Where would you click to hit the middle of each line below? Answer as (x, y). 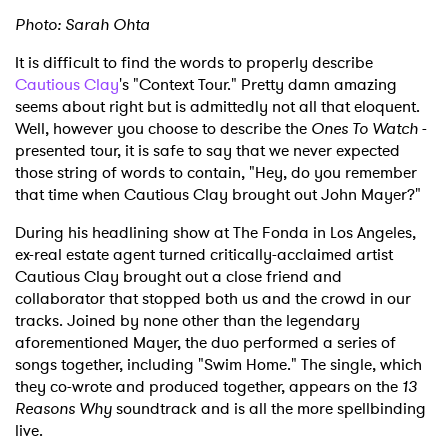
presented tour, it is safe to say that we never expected (207, 151)
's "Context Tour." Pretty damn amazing (258, 85)
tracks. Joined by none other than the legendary (187, 321)
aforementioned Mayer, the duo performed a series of (205, 343)
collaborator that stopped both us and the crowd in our (213, 299)
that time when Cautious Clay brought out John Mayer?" (218, 195)
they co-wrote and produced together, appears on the (208, 387)
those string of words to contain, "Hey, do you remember (216, 173)
